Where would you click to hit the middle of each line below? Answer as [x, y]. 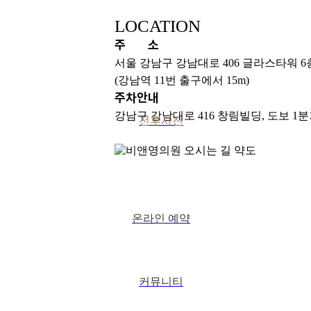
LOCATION [157, 26]
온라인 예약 [161, 218]
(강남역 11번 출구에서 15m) [182, 81]
